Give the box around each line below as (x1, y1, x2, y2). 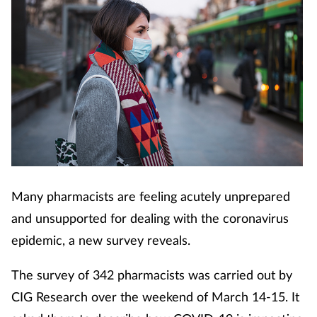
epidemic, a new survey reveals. (11, 232, 190, 248)
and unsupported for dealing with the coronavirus (11, 210, 289, 226)
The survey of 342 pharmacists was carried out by (11, 267, 292, 283)
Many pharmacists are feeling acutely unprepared (11, 188, 290, 204)
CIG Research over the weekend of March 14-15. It (11, 289, 299, 305)
